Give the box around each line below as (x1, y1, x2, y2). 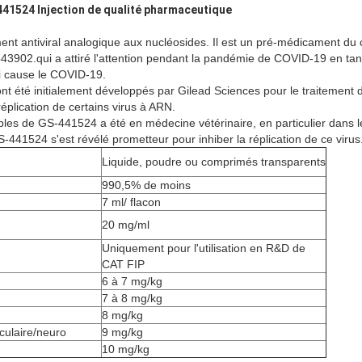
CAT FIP (102, 258, 145, 271)
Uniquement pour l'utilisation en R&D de (102, 242, 305, 255)
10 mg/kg (102, 343, 149, 356)
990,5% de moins (102, 179, 191, 192)
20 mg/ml (102, 218, 149, 232)
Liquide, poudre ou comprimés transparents (102, 155, 326, 169)
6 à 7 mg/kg (102, 275, 162, 288)
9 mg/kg (102, 326, 143, 339)
